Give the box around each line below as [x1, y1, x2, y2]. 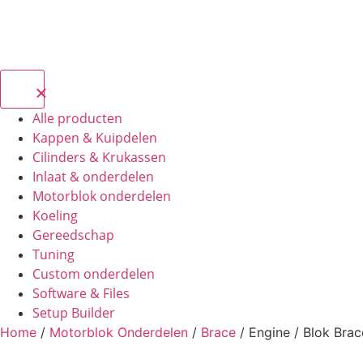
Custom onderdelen [32, 265, 155, 283]
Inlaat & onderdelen [32, 168, 154, 186]
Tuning [32, 246, 75, 263]
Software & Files [32, 284, 130, 302]
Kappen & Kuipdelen [32, 129, 157, 147]
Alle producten [32, 109, 122, 127]
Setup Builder [32, 304, 115, 322]
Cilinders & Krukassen [32, 148, 166, 166]
